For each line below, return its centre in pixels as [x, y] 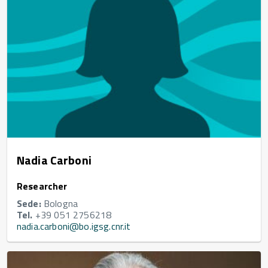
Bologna [60, 204]
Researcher [42, 186]
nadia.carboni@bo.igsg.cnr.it [74, 226]
